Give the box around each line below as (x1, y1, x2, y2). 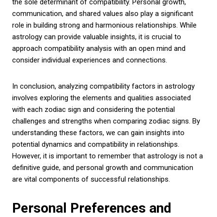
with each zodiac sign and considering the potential (12, 105, 175, 114)
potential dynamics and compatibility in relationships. (12, 139, 179, 149)
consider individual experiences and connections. (12, 55, 167, 64)
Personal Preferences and (12, 200, 171, 216)
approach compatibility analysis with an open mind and (12, 44, 186, 53)
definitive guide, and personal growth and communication (12, 163, 193, 172)
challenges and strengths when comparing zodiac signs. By (12, 116, 200, 125)
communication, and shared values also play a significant (12, 9, 193, 18)
